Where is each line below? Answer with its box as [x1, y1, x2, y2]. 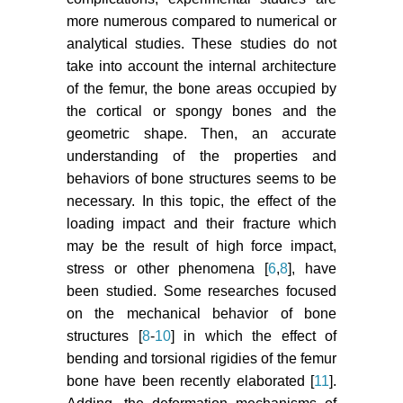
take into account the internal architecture [67, 58, 336, 75]
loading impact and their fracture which [67, 216, 336, 232]
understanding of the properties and [67, 148, 336, 165]
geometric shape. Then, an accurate [67, 126, 336, 142]
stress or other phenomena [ [67, 261, 269, 277]
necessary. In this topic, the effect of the [67, 193, 336, 210]
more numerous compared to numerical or [67, 13, 336, 30]
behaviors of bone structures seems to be [67, 171, 336, 187]
